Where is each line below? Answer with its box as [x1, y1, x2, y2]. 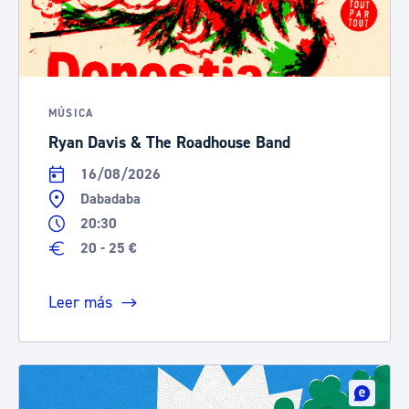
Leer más [48, 291, 112, 312]
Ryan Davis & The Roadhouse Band [48, 131, 290, 153]
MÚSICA [48, 106, 94, 121]
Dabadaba [79, 189, 141, 208]
